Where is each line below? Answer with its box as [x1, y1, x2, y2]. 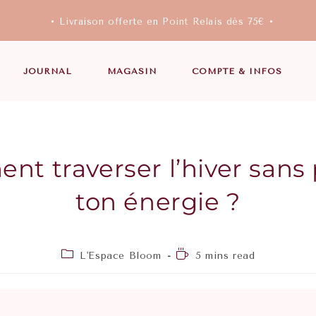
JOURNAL [23, 66, 72, 76]
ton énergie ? [75, 186, 241, 217]
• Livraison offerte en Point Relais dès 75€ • [46, 16, 274, 27]
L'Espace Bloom [80, 249, 162, 262]
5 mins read [195, 249, 255, 262]
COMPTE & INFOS [192, 66, 282, 76]
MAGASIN [107, 66, 157, 76]
